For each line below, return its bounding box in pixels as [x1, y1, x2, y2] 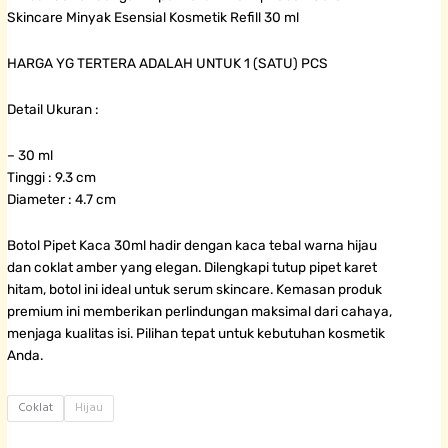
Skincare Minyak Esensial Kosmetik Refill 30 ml [7, 9, 300, 26]
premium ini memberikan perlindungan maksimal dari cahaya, [7, 302, 393, 319]
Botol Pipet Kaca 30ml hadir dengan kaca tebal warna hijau [7, 236, 378, 253]
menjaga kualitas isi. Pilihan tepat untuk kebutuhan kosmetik [7, 324, 386, 341]
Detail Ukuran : [7, 100, 100, 117]
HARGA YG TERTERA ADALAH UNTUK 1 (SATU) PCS [7, 55, 329, 72]
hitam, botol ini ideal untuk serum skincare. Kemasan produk [7, 280, 383, 297]
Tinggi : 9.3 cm [7, 168, 97, 185]
